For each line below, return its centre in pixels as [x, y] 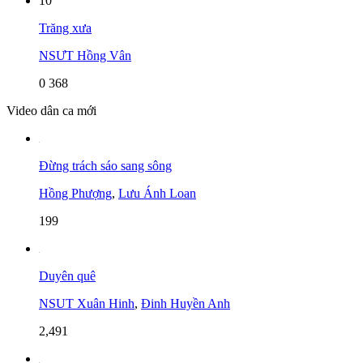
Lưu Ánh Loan [157, 193]
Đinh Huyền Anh [186, 303]
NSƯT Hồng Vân [85, 55]
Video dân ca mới [51, 110]
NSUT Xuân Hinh [87, 303]
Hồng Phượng [75, 193]
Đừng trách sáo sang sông [105, 165]
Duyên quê [67, 275]
